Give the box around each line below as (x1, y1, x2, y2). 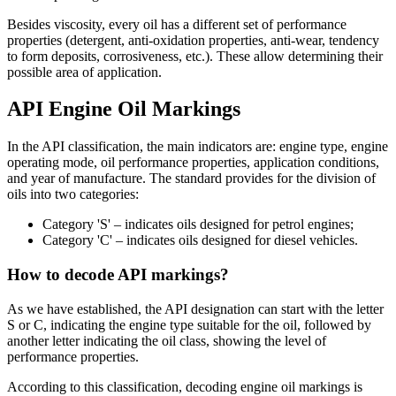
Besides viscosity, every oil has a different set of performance (7, 16, 346, 32)
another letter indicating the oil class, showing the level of (7, 332, 326, 348)
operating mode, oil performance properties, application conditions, (7, 155, 379, 171)
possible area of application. (7, 64, 162, 80)
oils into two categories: (7, 187, 139, 202)
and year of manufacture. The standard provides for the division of (7, 171, 376, 187)
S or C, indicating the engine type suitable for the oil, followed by (7, 316, 371, 332)
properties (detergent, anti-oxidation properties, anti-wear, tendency (7, 32, 379, 48)
